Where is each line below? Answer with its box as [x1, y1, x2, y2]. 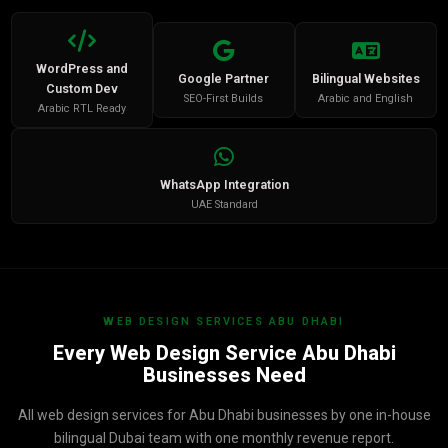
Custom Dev [46, 81, 119, 96]
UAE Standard [190, 198, 258, 211]
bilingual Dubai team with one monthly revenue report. [54, 430, 394, 446]
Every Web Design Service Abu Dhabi [52, 341, 396, 365]
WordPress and [36, 61, 129, 76]
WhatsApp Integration [159, 177, 289, 192]
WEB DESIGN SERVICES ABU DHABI [103, 315, 345, 328]
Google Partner [178, 71, 270, 86]
